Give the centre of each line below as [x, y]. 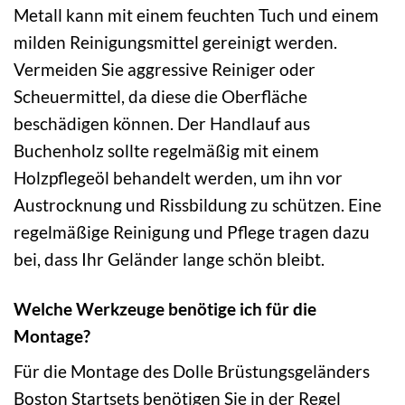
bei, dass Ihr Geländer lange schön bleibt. [169, 259]
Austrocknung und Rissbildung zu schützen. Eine [198, 204]
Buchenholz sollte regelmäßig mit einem [166, 150]
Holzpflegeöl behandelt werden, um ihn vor [178, 177]
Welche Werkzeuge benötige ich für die [165, 308]
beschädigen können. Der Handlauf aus [162, 123]
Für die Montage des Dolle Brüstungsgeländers [192, 372]
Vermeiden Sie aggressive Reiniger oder [165, 69]
